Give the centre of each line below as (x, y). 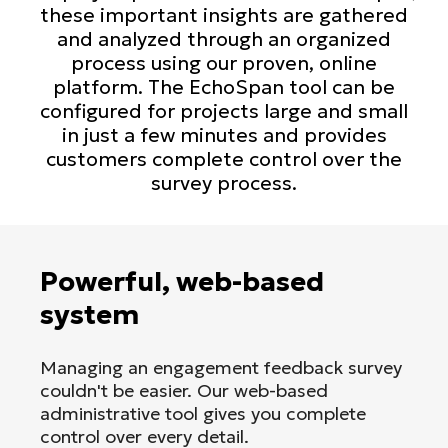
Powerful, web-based (182, 281)
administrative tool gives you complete (203, 413)
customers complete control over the (224, 158)
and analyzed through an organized (224, 38)
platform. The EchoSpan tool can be (224, 86)
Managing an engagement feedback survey (221, 367)
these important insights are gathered (224, 14)
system (89, 314)
